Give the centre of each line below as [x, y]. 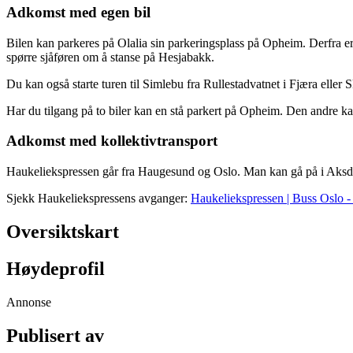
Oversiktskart [63, 231]
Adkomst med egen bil [78, 12]
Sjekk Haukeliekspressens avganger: [98, 198]
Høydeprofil [56, 268]
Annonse [29, 302]
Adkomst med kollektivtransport [112, 141]
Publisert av [55, 335]
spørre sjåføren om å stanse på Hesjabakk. [110, 57]
